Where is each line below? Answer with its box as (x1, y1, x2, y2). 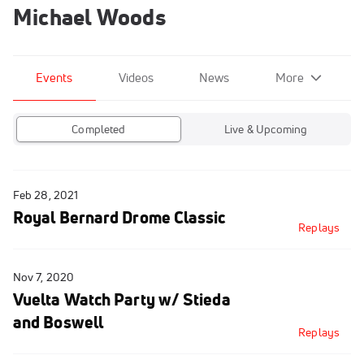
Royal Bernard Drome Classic (13, 206, 226, 228)
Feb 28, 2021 (13, 188, 79, 202)
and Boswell (13, 311, 104, 333)
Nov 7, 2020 (13, 270, 75, 284)
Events (36, 70, 73, 85)
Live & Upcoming (224, 122, 308, 136)
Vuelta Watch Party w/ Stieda (13, 288, 231, 310)
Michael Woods (13, 2, 166, 32)
